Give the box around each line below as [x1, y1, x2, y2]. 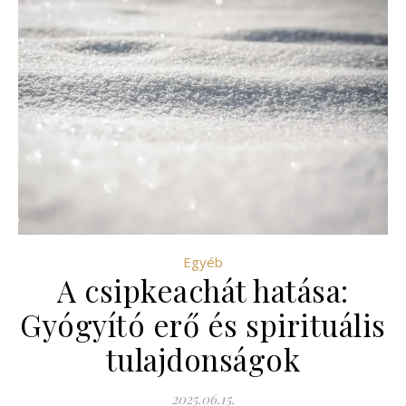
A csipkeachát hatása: [57, 269, 349, 310]
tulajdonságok [105, 338, 301, 379]
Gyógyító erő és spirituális [20, 304, 386, 344]
